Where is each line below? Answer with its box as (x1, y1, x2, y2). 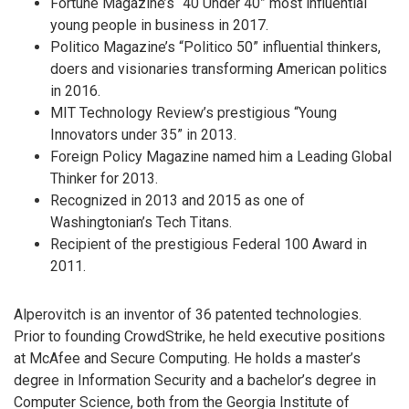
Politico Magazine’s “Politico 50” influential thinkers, (50, 38, 381, 57)
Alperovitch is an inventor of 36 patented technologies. (14, 305, 362, 323)
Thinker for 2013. (50, 170, 158, 188)
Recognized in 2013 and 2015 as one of (50, 192, 305, 210)
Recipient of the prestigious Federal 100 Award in (50, 236, 367, 254)
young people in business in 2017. (50, 16, 268, 35)
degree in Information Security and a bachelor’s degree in (14, 371, 376, 389)
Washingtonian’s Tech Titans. (50, 214, 232, 232)
